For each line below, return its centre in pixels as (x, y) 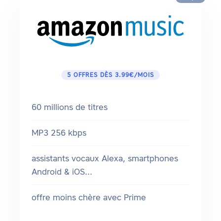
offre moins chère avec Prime (89, 198)
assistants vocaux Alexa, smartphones (105, 159)
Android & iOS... (62, 172)
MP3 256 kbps (59, 133)
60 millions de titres (70, 107)
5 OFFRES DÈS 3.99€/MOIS (110, 75)
